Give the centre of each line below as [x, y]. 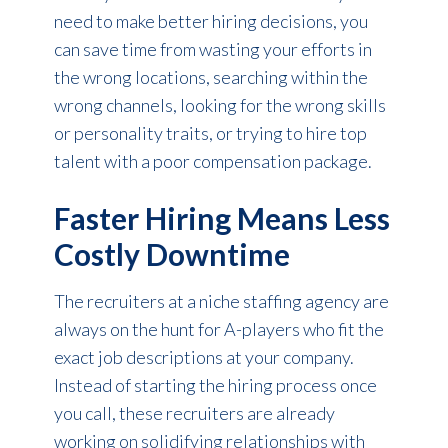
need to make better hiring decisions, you [210, 21]
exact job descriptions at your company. [203, 357]
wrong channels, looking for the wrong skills [219, 105]
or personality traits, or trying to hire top [210, 133]
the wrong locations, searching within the [210, 77]
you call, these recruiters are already [194, 413]
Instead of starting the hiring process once [215, 385]
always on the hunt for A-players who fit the [218, 329]
